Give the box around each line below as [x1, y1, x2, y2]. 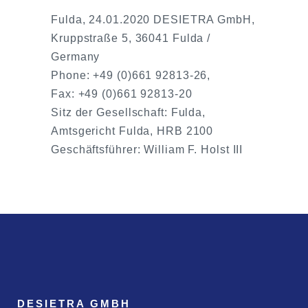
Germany [51, 51, 100, 63]
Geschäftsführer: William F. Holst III [51, 144, 243, 155]
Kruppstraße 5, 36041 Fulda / [51, 32, 211, 44]
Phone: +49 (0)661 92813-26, [51, 69, 211, 81]
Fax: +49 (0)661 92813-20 [51, 88, 192, 100]
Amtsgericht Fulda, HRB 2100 [51, 125, 214, 137]
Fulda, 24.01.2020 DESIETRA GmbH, [51, 14, 255, 25]
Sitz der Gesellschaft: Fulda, [51, 107, 206, 118]
